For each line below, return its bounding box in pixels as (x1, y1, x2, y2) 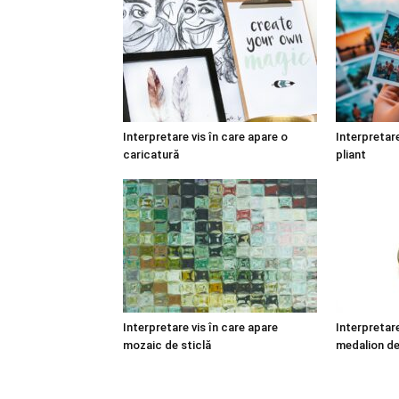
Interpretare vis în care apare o (123, 129, 288, 143)
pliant (336, 147, 366, 161)
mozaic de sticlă (123, 338, 211, 352)
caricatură (123, 147, 179, 161)
